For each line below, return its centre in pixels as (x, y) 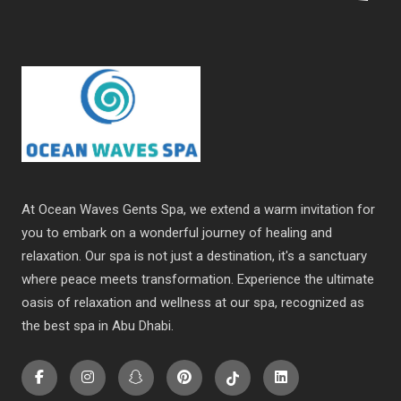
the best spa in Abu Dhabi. (98, 325)
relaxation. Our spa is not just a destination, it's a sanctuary (194, 256)
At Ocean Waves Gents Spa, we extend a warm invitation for (198, 209)
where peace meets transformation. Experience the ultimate (198, 279)
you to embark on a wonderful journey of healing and (177, 232)
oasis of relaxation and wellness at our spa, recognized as (193, 302)
